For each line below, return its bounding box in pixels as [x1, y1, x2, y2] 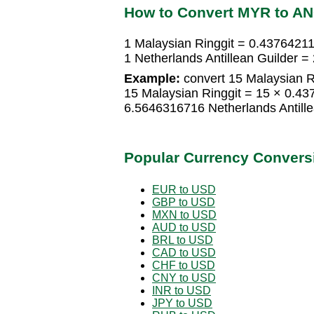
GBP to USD [152, 196, 215, 208]
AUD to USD [152, 221, 216, 233]
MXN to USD [152, 208, 217, 221]
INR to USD [152, 284, 211, 296]
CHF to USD [152, 259, 215, 271]
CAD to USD [152, 246, 216, 259]
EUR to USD [152, 183, 216, 196]
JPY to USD [152, 296, 212, 309]
